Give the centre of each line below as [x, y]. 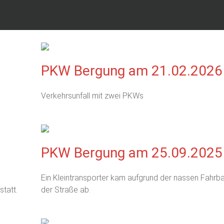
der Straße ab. [65, 190]
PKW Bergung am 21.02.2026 [131, 71]
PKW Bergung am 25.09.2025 [131, 153]
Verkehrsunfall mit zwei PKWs [92, 96]
